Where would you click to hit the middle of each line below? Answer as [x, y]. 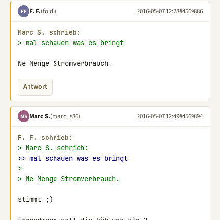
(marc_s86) [65, 116]
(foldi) [49, 11]
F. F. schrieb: [45, 138]
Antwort [35, 87]
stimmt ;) [35, 199]
